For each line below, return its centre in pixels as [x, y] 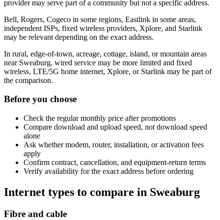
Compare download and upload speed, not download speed [115, 127]
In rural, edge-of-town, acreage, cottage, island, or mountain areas [105, 54]
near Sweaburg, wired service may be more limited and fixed [98, 62]
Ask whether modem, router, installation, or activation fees [114, 145]
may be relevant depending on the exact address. [79, 37]
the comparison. [28, 80]
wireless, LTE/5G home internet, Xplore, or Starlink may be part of [108, 71]
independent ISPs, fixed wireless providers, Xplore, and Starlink [103, 28]
